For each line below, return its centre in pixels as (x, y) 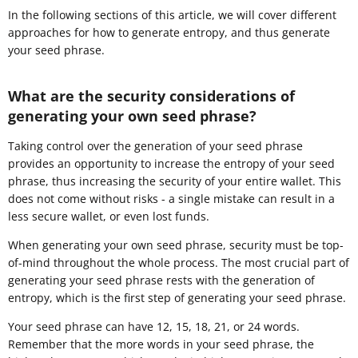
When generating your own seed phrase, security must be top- (176, 245)
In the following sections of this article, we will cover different (172, 15)
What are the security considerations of (151, 96)
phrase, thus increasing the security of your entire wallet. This (175, 181)
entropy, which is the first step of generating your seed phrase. (177, 298)
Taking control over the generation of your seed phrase (155, 146)
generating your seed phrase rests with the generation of (161, 280)
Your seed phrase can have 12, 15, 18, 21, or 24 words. (154, 327)
